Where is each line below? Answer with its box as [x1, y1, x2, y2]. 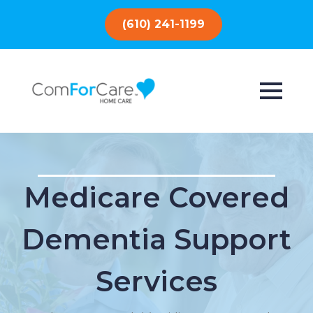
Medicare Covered [24, 180, 289, 214]
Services [96, 264, 217, 298]
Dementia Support [22, 222, 291, 256]
